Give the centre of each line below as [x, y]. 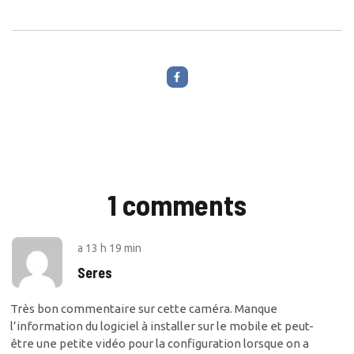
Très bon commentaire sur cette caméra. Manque [144, 308]
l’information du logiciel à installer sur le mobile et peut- [162, 326]
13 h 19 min [113, 248]
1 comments [177, 204]
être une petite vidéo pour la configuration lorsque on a [160, 343]
